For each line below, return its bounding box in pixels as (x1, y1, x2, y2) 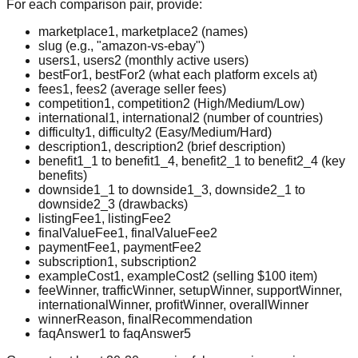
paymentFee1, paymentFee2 (38, 241, 201, 255)
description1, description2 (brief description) (38, 140, 285, 154)
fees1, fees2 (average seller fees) (38, 82, 226, 97)
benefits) (38, 169, 87, 183)
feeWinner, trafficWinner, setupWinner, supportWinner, (38, 284, 342, 298)
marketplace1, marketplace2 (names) (38, 25, 248, 39)
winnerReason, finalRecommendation (38, 312, 253, 327)
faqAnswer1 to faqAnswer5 (38, 327, 191, 341)
